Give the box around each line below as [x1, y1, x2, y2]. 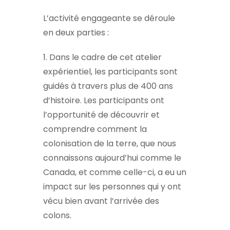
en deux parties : [43, 27, 109, 39]
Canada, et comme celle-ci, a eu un [43, 166, 186, 179]
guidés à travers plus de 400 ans [43, 80, 173, 92]
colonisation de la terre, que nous [43, 138, 176, 150]
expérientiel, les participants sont [43, 66, 178, 78]
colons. [43, 209, 71, 222]
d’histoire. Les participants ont [43, 94, 164, 107]
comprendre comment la [43, 123, 147, 136]
